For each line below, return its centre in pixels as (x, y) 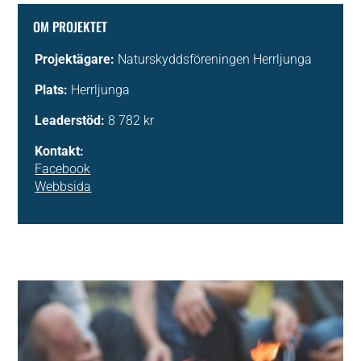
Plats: (52, 90)
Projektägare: (77, 60)
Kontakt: (60, 151)
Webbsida (63, 187)
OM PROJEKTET (71, 27)
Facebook (63, 169)
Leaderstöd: (70, 121)
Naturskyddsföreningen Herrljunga (215, 60)
